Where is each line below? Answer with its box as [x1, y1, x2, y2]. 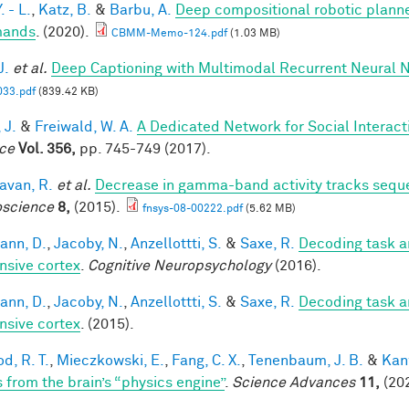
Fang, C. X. [172, 352, 241, 368]
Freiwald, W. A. [35, 119, 133, 134]
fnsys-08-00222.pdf [142, 203, 243, 215]
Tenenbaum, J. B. [248, 352, 363, 368]
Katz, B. [38, 2, 91, 17]
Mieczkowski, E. [57, 352, 164, 368]
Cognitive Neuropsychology [88, 257, 271, 273]
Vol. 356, [18, 141, 76, 156]
